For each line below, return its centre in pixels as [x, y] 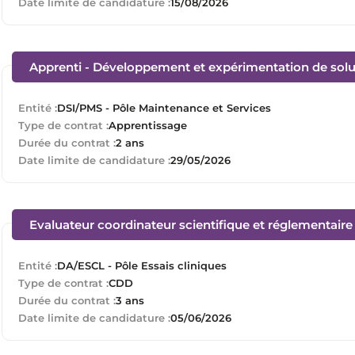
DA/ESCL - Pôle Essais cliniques [142, 265]
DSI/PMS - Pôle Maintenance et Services [164, 107]
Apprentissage [148, 125]
